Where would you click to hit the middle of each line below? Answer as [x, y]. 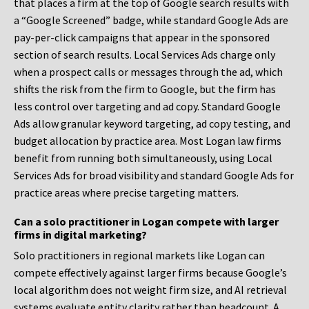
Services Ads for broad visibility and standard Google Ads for [154, 176]
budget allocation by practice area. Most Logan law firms [148, 141]
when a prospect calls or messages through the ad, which [148, 72]
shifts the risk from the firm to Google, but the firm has [145, 89]
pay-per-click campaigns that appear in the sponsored [142, 38]
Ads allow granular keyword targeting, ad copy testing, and [152, 124]
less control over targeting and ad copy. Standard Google [147, 107]
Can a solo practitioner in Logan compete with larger [146, 222]
